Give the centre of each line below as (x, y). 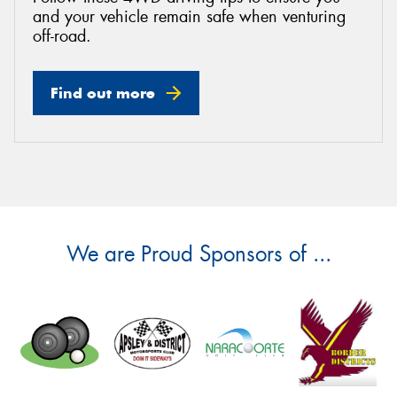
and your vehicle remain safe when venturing (189, 17)
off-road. (62, 37)
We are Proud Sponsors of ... (198, 254)
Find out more (103, 93)
